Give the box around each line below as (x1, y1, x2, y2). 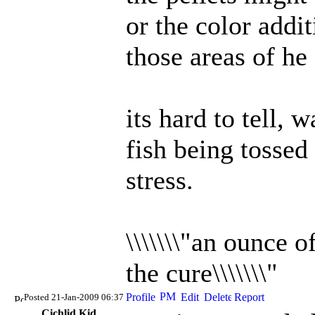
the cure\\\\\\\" (126, 258, 278, 288)
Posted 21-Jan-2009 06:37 (24, 292, 124, 302)
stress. (126, 165, 193, 195)
